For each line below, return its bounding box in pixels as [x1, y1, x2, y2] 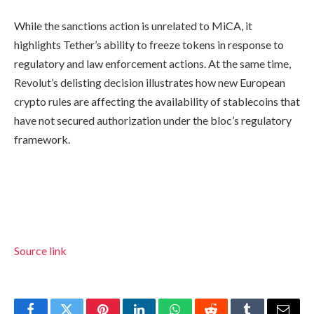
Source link [14, 244, 67, 258]
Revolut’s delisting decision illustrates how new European [14, 75, 285, 89]
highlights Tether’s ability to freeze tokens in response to [14, 37, 284, 51]
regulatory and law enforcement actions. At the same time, [14, 56, 291, 70]
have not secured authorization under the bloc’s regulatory [14, 113, 292, 127]
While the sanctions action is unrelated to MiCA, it [14, 18, 252, 32]
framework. [14, 132, 70, 146]
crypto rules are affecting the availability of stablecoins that [14, 94, 300, 108]
